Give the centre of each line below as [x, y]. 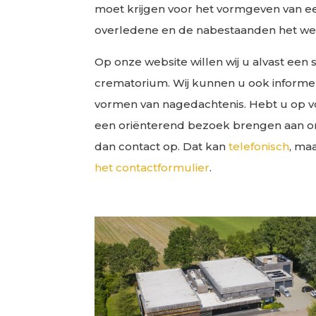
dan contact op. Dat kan [162, 146]
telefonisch [259, 146]
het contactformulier [152, 167]
